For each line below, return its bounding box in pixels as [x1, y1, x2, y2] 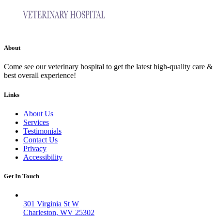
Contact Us [23, 135, 58, 144]
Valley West [23, 191, 60, 200]
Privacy [23, 144, 46, 153]
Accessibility [23, 153, 62, 161]
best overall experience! [4, 71, 76, 80]
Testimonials [23, 126, 62, 135]
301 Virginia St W [23, 200, 79, 208]
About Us [23, 109, 53, 118]
